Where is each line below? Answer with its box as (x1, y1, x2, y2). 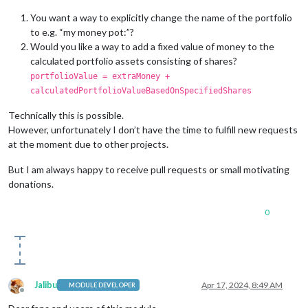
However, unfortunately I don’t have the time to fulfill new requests (8, 123, 298, 135)
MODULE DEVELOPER (69, 281, 136, 289)
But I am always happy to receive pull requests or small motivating (8, 163, 289, 175)
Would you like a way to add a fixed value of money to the (30, 40, 274, 52)
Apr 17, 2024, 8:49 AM (201, 279, 283, 290)
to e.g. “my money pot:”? (30, 25, 134, 38)
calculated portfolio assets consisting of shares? (30, 54, 237, 67)
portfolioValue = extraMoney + (30, 71, 170, 81)
